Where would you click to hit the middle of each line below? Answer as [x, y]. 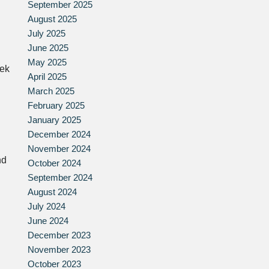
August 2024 [53, 192]
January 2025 [55, 119]
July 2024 [47, 206]
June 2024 [48, 220]
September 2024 [60, 177]
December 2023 [59, 235]
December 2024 [59, 134]
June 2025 [48, 47]
